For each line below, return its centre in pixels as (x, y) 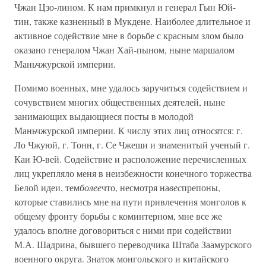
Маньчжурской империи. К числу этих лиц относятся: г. (129, 130)
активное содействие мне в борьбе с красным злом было (129, 35)
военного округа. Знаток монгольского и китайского (121, 259)
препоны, (201, 187)
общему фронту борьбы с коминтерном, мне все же (118, 216)
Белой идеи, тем (47, 187)
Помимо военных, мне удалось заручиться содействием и (131, 88)
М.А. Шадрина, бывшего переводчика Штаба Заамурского (133, 244)
